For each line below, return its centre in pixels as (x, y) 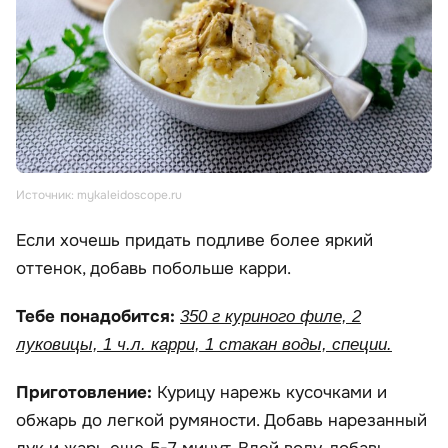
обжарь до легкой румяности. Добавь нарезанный (221, 421)
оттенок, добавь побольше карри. (153, 269)
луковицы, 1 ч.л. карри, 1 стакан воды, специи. (204, 345)
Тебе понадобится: (98, 317)
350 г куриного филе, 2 (270, 317)
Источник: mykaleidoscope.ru (99, 195)
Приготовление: (86, 393)
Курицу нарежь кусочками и (272, 393)
